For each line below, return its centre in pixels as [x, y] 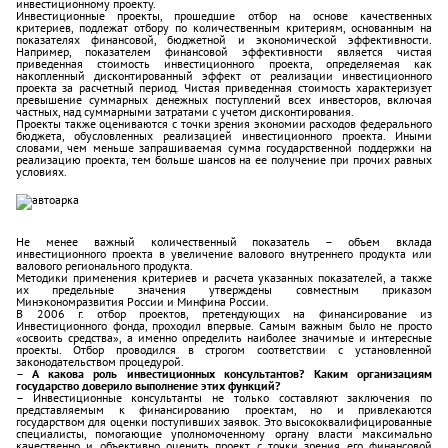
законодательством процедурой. [100, 361]
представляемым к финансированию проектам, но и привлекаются [224, 409]
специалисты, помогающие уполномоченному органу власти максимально [224, 433]
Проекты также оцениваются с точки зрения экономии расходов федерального [224, 123]
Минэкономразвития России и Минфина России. [142, 301]
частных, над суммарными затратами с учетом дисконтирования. [185, 111]
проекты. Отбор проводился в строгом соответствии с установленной [224, 349]
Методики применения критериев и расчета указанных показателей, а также [224, 277]
